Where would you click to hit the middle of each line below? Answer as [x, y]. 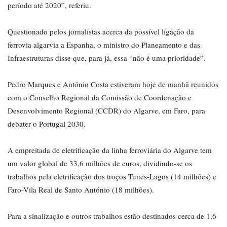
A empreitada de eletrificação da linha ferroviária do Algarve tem [110, 150]
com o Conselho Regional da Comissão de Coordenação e [100, 98]
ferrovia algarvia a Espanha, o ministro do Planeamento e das [104, 45]
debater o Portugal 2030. [47, 124]
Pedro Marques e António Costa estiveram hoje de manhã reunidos [113, 84]
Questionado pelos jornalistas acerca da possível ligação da [101, 32]
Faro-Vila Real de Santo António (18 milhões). [81, 190]
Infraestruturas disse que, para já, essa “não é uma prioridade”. [107, 58]
